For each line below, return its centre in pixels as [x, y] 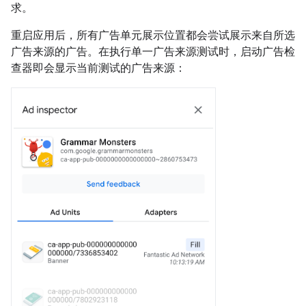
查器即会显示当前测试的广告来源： [98, 68]
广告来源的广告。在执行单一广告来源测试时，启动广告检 [153, 52]
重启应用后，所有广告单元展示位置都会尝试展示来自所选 [153, 36]
